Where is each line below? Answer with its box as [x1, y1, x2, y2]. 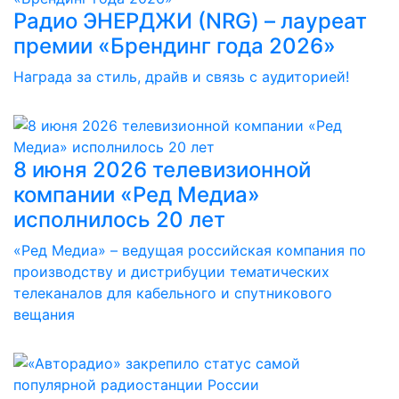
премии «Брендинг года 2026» [13, 33, 336, 59]
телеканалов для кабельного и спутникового [13, 284, 332, 302]
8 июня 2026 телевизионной [13, 157, 311, 183]
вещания [13, 305, 75, 323]
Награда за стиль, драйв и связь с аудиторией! [13, 68, 349, 85]
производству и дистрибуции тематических [13, 263, 330, 281]
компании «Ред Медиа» [13, 182, 260, 208]
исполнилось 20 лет [13, 207, 225, 232]
